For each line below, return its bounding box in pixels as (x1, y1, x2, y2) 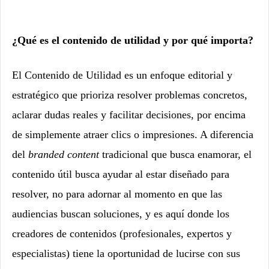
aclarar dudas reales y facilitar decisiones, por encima (12, 108, 246, 121)
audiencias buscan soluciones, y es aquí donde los (12, 207, 229, 220)
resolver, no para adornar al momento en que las (12, 187, 222, 200)
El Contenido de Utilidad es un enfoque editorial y (12, 68, 232, 81)
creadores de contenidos (12, 227, 119, 240)
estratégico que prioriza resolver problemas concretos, (12, 88, 247, 101)
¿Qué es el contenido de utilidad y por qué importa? (12, 34, 253, 46)
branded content (28, 148, 99, 160)
